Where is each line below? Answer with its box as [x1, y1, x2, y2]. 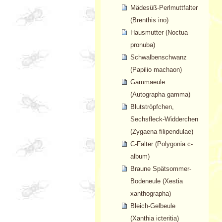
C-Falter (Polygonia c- [130, 140, 193, 148]
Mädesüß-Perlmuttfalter [130, 4, 198, 12]
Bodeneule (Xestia [130, 177, 183, 185]
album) [130, 153, 150, 161]
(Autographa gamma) [130, 91, 190, 99]
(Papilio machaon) [130, 66, 182, 74]
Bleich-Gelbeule [130, 202, 175, 210]
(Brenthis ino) [130, 16, 168, 24]
